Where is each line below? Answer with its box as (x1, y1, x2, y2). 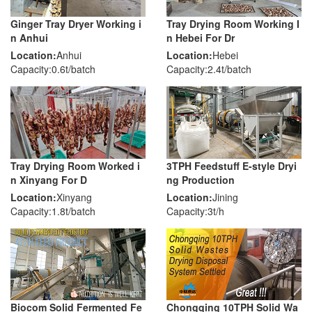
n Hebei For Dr (166, 31, 235, 45)
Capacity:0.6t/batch (10, 62, 95, 76)
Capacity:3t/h (166, 203, 224, 218)
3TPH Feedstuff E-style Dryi (166, 158, 297, 173)
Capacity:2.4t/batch (166, 62, 251, 76)
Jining (212, 189, 238, 204)
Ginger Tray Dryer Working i (10, 17, 141, 31)
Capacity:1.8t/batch (10, 203, 95, 218)
